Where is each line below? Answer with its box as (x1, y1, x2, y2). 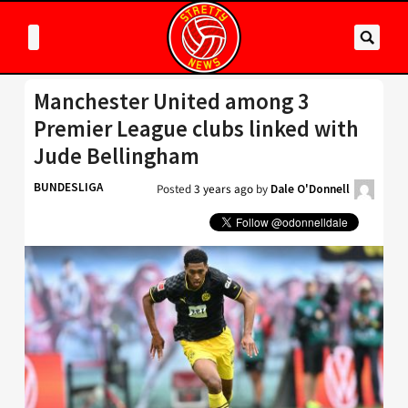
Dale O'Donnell (270, 181, 350, 197)
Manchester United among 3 (34, 87, 310, 116)
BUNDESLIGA (34, 179, 103, 195)
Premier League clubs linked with (34, 115, 359, 143)
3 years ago (194, 180, 253, 198)
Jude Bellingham (34, 142, 199, 170)
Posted (157, 180, 194, 198)
